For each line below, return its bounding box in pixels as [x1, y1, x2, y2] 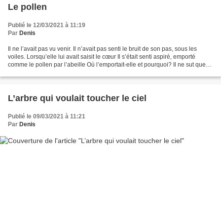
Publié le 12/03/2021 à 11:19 [8, 21, 85, 29]
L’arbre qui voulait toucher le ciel [8, 93, 147, 103]
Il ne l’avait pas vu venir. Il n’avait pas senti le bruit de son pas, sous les [8, 45, 197, 52]
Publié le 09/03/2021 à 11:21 [8, 112, 85, 120]
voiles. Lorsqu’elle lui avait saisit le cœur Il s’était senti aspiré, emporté [8, 53, 195, 60]
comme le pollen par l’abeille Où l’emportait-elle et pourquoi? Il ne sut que [8, 61, 206, 68]
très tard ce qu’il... [8, 69, 55, 76]
